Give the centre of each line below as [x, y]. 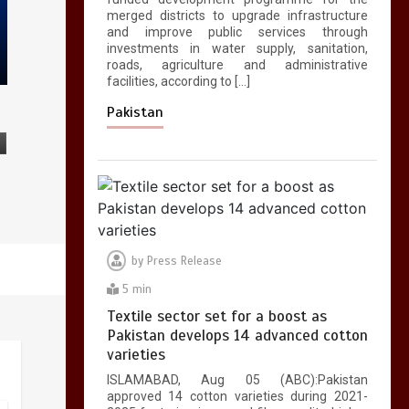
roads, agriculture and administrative [237, 65]
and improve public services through [237, 32]
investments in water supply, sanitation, [237, 49]
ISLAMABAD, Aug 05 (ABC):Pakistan [237, 380]
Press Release [184, 262]
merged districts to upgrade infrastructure [237, 16]
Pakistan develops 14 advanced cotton [237, 336]
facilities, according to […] [178, 82]
